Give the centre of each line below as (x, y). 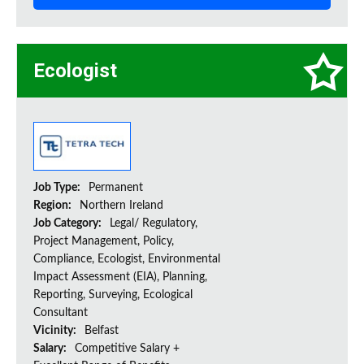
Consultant (61, 313)
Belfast (102, 331)
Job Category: (69, 224)
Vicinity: (56, 331)
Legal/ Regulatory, (154, 224)
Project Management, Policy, (104, 242)
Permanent (116, 188)
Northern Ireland (121, 206)
